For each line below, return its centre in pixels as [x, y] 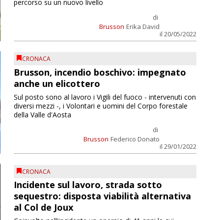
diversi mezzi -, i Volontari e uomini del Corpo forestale [100, 106]
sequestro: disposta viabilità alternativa [102, 196]
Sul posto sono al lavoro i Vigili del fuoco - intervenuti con [105, 97]
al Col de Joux [43, 207]
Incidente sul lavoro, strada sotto [88, 185]
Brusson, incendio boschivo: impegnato [100, 72]
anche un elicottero [57, 83]
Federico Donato [135, 139]
